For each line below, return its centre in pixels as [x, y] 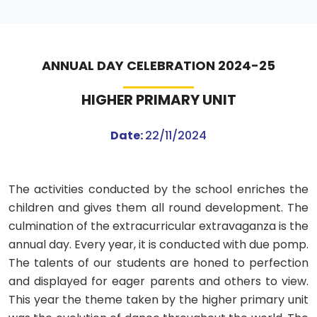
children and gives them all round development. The [158, 207]
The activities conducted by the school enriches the [158, 189]
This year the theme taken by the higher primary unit [158, 299]
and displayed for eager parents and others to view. [158, 281]
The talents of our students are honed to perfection [158, 263]
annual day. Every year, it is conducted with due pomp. [158, 244]
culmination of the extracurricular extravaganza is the [158, 226]
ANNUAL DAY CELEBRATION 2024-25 [158, 65]
